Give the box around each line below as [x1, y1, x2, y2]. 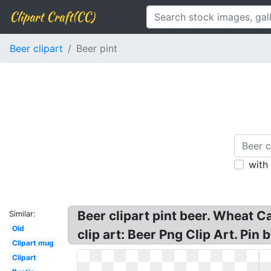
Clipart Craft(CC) [10, 8, 94, 25]
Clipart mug [11, 238, 54, 247]
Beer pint [76, 42, 117, 54]
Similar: [9, 209, 36, 218]
